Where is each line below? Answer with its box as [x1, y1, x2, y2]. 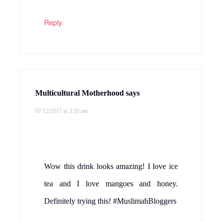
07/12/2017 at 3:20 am [35, 108, 88, 115]
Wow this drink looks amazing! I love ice [44, 162, 178, 171]
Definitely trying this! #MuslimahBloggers [44, 197, 176, 206]
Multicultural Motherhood [35, 89, 124, 98]
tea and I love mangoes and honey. [44, 179, 178, 188]
